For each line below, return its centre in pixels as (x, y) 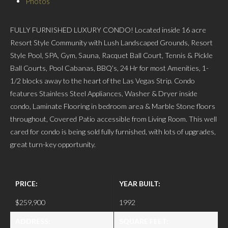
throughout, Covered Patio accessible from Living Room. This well (113, 119)
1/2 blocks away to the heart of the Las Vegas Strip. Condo (103, 80)
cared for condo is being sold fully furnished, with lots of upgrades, (113, 131)
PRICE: (26, 184)
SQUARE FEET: (144, 221)
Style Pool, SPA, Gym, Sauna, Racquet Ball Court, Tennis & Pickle (111, 55)
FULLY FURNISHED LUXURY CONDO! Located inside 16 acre (108, 30)
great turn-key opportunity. (53, 144)
